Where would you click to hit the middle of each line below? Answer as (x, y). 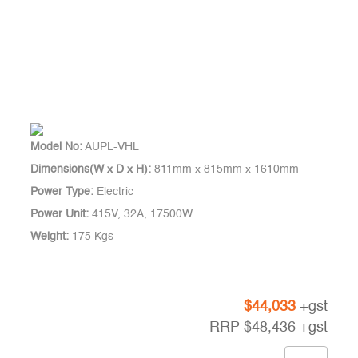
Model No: (57, 147)
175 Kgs (91, 236)
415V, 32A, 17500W (141, 214)
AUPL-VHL (111, 147)
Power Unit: (60, 214)
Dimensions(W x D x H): (91, 169)
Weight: (50, 236)
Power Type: (62, 191)
